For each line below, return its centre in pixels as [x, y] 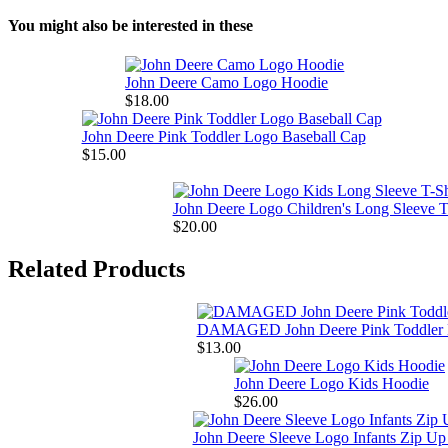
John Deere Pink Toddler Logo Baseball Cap [223, 137]
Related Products [96, 269]
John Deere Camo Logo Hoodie [227, 83]
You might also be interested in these [130, 26]
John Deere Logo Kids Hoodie [331, 384]
